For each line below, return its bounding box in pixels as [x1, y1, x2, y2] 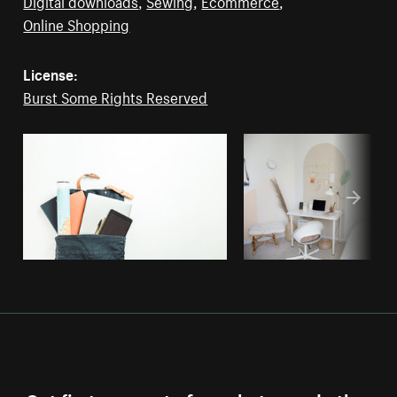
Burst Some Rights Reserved [23, 84, 208, 108]
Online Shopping [23, 12, 130, 35]
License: [23, 61, 79, 85]
